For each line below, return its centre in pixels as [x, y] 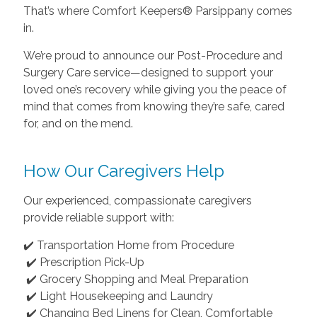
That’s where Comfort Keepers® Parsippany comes [157, 11]
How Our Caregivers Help [123, 171]
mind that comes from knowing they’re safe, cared [154, 106]
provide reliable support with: [98, 218]
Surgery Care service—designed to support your [148, 73]
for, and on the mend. [78, 123]
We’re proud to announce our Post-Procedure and [152, 56]
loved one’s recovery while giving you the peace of [155, 90]
